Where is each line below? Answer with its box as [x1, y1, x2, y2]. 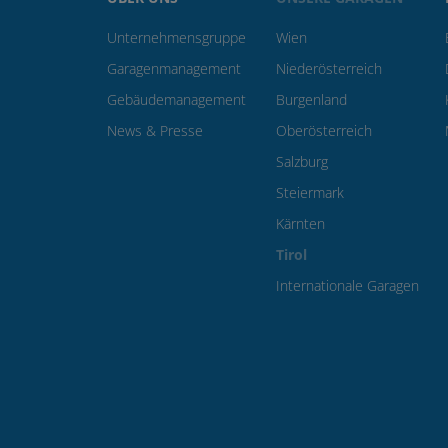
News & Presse [107, 121, 203, 140]
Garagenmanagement [107, 59, 241, 78]
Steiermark [276, 183, 344, 202]
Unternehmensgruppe [107, 28, 246, 47]
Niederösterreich [276, 59, 382, 78]
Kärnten [276, 214, 325, 233]
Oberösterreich [276, 121, 372, 140]
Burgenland [276, 90, 347, 109]
